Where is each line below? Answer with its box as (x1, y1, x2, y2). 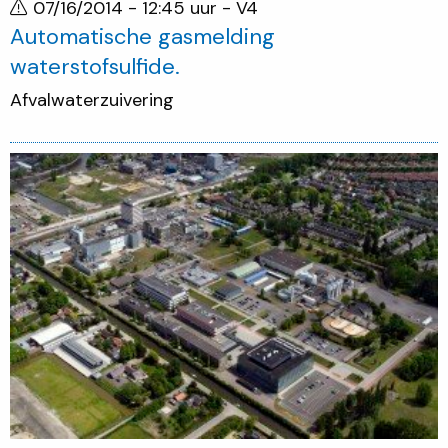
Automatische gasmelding (10, 21, 275, 51)
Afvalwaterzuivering (10, 88, 174, 113)
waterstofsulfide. (10, 51, 180, 81)
